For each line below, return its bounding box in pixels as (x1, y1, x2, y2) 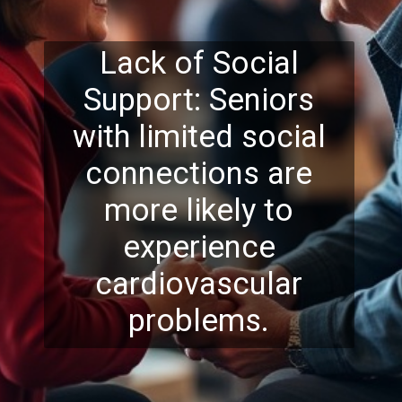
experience (122, 229, 275, 266)
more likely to (104, 192, 294, 229)
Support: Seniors (83, 82, 315, 118)
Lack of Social (99, 45, 299, 82)
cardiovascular (95, 266, 303, 302)
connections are (85, 155, 313, 192)
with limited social (72, 118, 326, 155)
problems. (128, 302, 270, 339)
